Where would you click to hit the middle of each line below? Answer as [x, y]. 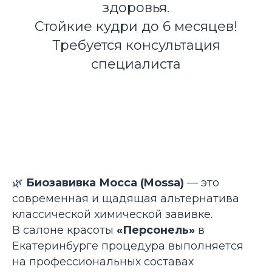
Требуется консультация [136, 45]
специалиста [136, 64]
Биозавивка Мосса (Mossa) [105, 183]
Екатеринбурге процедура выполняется [128, 246]
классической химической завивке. [112, 214]
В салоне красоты [64, 230]
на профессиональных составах [103, 262]
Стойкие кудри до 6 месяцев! [136, 26]
